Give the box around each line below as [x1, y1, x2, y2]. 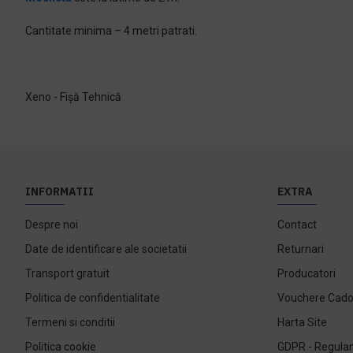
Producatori [277, 266, 336, 280]
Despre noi [25, 217, 78, 231]
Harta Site [277, 315, 327, 329]
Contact [277, 217, 317, 231]
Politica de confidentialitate [25, 291, 160, 304]
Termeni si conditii [25, 315, 115, 329]
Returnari [277, 242, 324, 255]
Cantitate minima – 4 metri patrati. [25, 24, 197, 37]
